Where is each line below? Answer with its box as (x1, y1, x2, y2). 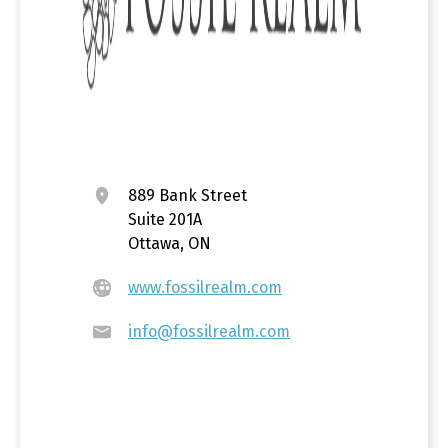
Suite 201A (128, 209, 202, 229)
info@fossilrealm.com (128, 321, 290, 341)
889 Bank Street (128, 185, 247, 205)
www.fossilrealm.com (128, 277, 282, 297)
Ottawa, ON (128, 233, 211, 253)
